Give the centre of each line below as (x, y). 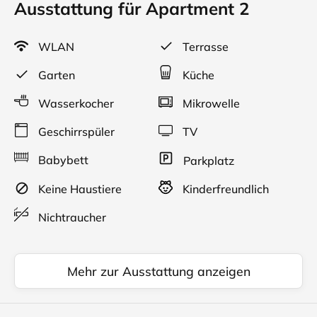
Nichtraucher (71, 217)
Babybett (62, 160)
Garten (55, 75)
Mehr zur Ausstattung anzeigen (158, 271)
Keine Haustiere (79, 189)
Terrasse (204, 47)
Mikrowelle (210, 103)
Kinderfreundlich (224, 189)
